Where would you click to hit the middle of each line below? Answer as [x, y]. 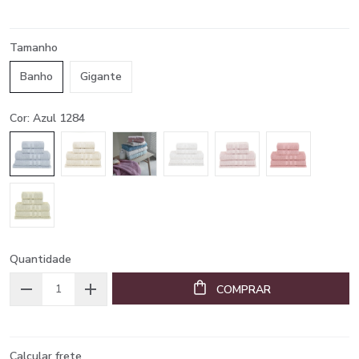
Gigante [101, 77]
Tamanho [34, 48]
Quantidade [40, 259]
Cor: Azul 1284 [47, 118]
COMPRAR [244, 290]
